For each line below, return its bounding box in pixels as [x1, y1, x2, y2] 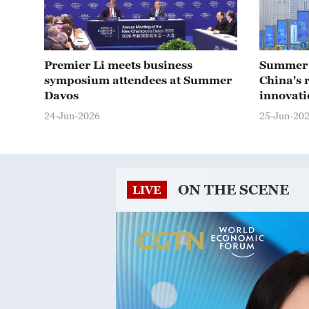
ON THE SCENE [178, 181, 289, 198]
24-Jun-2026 [44, 110, 100, 121]
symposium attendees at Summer [44, 74, 232, 86]
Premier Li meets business [44, 59, 192, 71]
